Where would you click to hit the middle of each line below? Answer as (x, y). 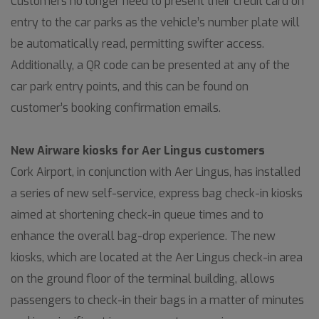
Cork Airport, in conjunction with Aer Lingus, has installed (156, 172)
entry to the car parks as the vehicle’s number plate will (155, 22)
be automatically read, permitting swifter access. (137, 44)
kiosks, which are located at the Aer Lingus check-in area (157, 257)
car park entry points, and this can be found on (130, 87)
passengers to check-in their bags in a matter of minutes (157, 300)
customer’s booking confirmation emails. (117, 108)
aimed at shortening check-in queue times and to (137, 215)
